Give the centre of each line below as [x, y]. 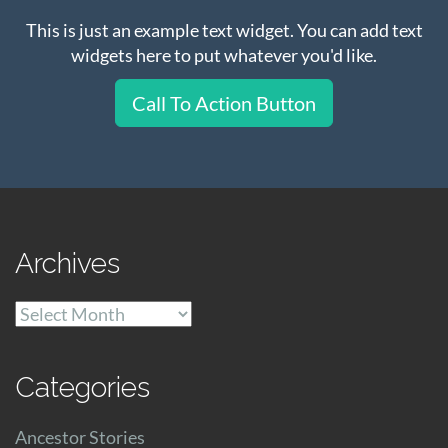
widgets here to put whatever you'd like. [224, 55]
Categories [82, 388]
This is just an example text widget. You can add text [224, 30]
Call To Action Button [224, 103]
